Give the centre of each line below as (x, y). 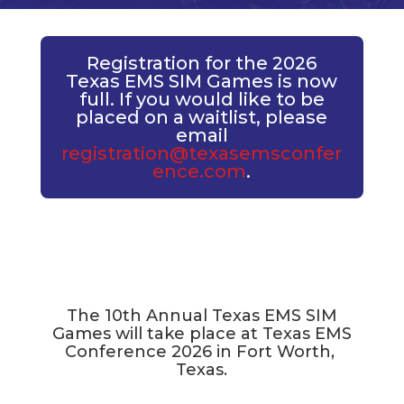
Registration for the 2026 (202, 63)
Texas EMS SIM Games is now (202, 81)
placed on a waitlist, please (202, 117)
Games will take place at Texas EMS (202, 333)
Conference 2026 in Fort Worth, (202, 351)
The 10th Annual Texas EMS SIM (202, 315)
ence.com (200, 171)
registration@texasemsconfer (202, 153)
